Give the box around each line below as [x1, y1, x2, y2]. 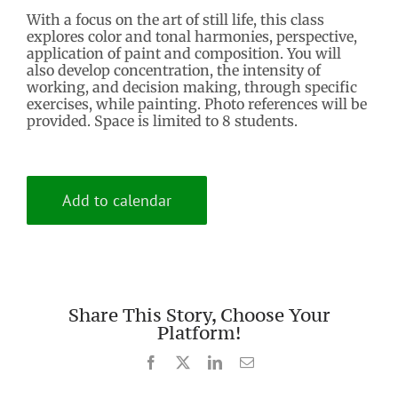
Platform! [157, 321, 241, 346]
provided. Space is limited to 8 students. [27, 112, 298, 131]
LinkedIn [221, 354, 273, 370]
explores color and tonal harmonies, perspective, [27, 28, 357, 46]
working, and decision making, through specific [27, 78, 357, 97]
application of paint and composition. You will [27, 44, 341, 63]
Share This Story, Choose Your [68, 303, 330, 328]
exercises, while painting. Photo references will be [27, 95, 367, 114]
